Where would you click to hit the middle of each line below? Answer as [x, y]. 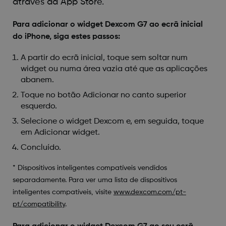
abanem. [37, 80]
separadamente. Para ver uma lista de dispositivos [95, 180]
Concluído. [41, 148]
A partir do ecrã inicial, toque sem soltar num [104, 58]
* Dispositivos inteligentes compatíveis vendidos [90, 168]
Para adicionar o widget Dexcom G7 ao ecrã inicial [107, 24]
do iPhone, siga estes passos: [66, 37]
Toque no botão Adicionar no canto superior [103, 95]
